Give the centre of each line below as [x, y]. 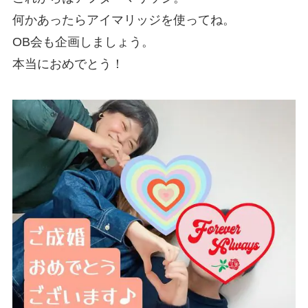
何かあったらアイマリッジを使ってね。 [123, 20]
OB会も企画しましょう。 [83, 42]
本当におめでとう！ [68, 64]
